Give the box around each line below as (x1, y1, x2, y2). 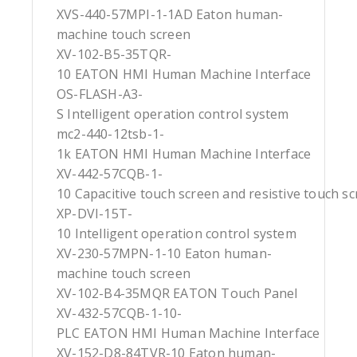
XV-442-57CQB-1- (57, 165, 163, 183)
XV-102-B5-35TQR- (57, 45, 172, 64)
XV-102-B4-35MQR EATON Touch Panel (57, 284, 298, 303)
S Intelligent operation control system (57, 105, 289, 124)
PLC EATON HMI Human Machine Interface (57, 324, 320, 343)
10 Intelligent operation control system (57, 225, 296, 243)
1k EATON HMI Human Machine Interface (57, 145, 312, 163)
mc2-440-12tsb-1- (57, 125, 165, 143)
